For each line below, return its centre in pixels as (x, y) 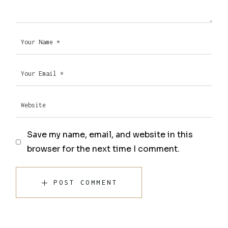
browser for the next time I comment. (104, 149)
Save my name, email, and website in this (110, 135)
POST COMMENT (86, 183)
